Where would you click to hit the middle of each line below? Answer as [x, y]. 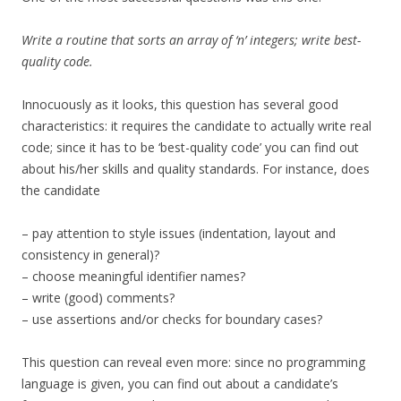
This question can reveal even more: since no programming [193, 362]
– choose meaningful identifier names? [133, 276]
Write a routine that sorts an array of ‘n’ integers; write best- [191, 40]
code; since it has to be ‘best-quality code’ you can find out [190, 147]
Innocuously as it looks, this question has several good [180, 104]
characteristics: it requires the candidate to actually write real [196, 126]
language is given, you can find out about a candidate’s [180, 384]
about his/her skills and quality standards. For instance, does [196, 169]
